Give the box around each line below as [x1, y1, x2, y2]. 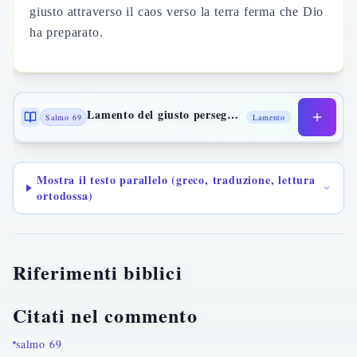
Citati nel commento [13, 301, 198, 329]
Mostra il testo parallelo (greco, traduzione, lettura [37, 171, 316, 188]
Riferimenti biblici [13, 258, 182, 286]
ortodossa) [37, 187, 93, 204]
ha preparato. [29, 25, 104, 39]
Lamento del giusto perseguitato [226, 105, 238, 123]
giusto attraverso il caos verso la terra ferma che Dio [29, 5, 324, 18]
